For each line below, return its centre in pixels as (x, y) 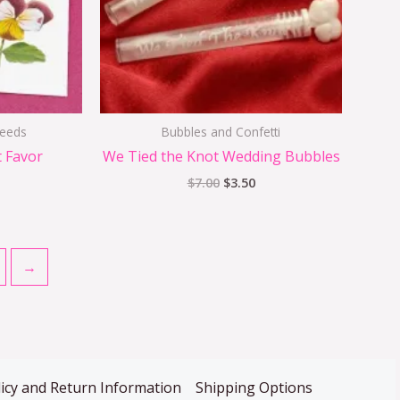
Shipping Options (254, 388)
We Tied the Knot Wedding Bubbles (221, 157)
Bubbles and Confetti (221, 132)
